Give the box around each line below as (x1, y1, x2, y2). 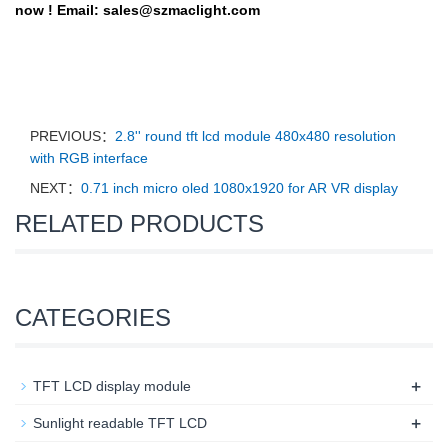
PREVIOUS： (30, 128, 115, 144)
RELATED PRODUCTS (15, 210, 264, 237)
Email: (57, 2, 103, 18)
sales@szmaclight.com (103, 2, 260, 18)
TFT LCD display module (33, 378, 191, 394)
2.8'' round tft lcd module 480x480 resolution (115, 128, 396, 144)
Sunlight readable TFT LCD (33, 415, 207, 431)
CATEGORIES (15, 304, 171, 331)
